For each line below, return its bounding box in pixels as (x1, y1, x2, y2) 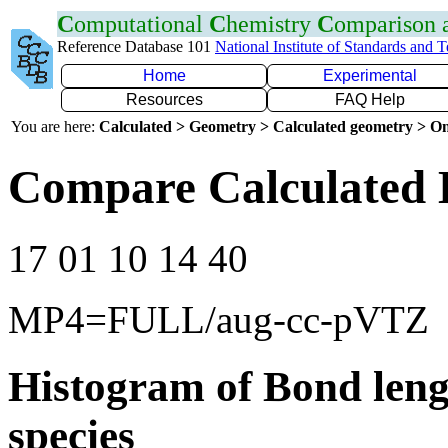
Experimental (323, 67, 417, 84)
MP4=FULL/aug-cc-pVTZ (8, 297, 429, 341)
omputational (74, 11, 209, 37)
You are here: (11, 118, 99, 135)
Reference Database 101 (57, 38, 215, 55)
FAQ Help (335, 91, 405, 108)
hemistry (226, 11, 317, 37)
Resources (125, 91, 203, 108)
